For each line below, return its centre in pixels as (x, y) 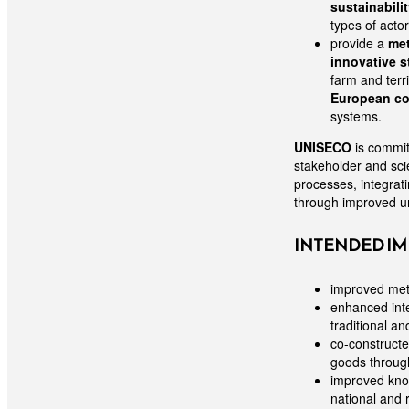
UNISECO (325, 147)
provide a (359, 42)
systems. (356, 115)
